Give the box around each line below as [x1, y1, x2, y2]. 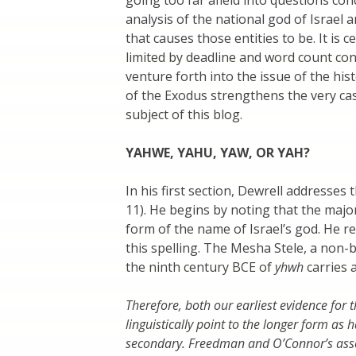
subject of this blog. [126, 105, 242, 123]
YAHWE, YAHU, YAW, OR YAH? [126, 143, 310, 161]
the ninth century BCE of [126, 257, 275, 276]
